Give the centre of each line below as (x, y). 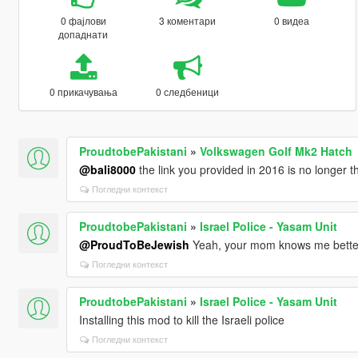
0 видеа (292, 20)
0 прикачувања (83, 91)
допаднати (84, 34)
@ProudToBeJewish (134, 244)
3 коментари (188, 20)
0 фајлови (83, 20)
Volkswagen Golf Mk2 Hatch (276, 151)
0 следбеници (188, 91)
